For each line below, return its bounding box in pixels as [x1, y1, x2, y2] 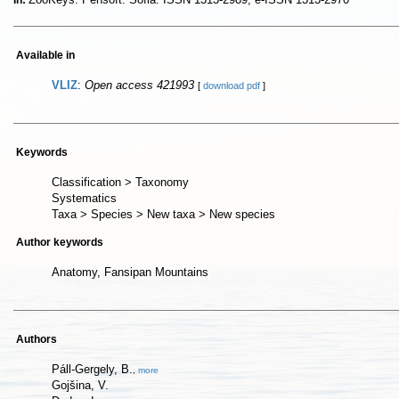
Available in [16, 49, 75, 61]
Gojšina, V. [52, 379, 109, 392]
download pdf [203, 80, 260, 91]
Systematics [52, 191, 117, 205]
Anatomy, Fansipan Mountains [52, 265, 208, 279]
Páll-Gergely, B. [52, 362, 133, 376]
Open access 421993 [85, 78, 194, 92]
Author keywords [16, 236, 103, 248]
